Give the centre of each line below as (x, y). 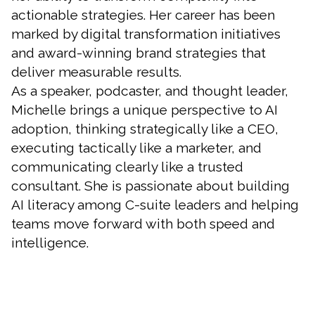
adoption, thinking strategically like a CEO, (145, 128)
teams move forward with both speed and (143, 223)
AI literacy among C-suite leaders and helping (155, 204)
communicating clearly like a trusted (127, 166)
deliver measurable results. (96, 71)
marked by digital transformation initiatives (146, 33)
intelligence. (50, 242)
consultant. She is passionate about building (150, 185)
